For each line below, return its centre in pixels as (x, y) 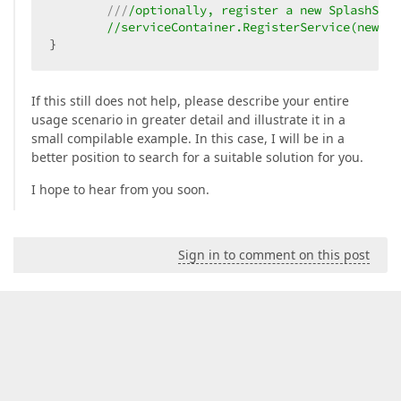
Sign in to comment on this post (274, 255)
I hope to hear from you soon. (120, 190)
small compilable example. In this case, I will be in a (188, 139)
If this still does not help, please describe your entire (190, 101)
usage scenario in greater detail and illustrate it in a (188, 120)
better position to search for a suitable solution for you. (197, 158)
